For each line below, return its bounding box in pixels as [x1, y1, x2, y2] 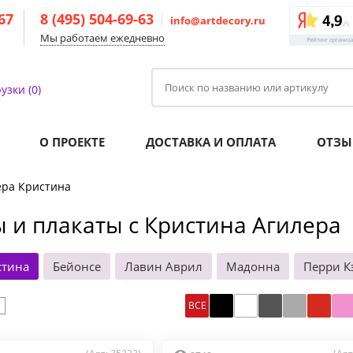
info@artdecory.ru [170, 13, 266, 28]
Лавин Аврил [124, 258, 203, 274]
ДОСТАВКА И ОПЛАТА [146, 134, 276, 150]
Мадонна [226, 258, 280, 274]
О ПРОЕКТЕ [39, 134, 105, 150]
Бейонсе [53, 258, 101, 274]
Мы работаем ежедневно [40, 31, 165, 45]
